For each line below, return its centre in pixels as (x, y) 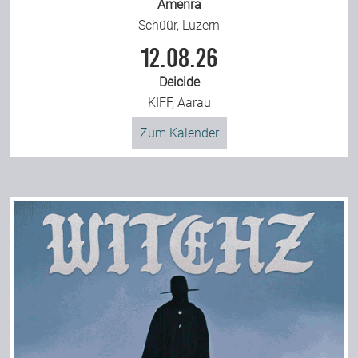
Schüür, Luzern (179, 26)
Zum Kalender (179, 133)
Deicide (179, 82)
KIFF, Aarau (179, 103)
